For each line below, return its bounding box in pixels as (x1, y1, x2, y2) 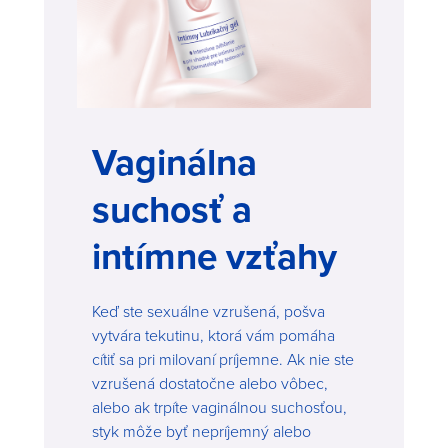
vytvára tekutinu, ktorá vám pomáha (92, 323, 335, 346)
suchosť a (92, 181, 252, 237)
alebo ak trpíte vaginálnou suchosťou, (92, 395, 347, 418)
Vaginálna (92, 134, 257, 190)
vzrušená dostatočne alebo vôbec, (92, 371, 328, 394)
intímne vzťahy (92, 228, 337, 284)
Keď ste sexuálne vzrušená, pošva (92, 299, 325, 322)
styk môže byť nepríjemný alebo (92, 419, 311, 442)
